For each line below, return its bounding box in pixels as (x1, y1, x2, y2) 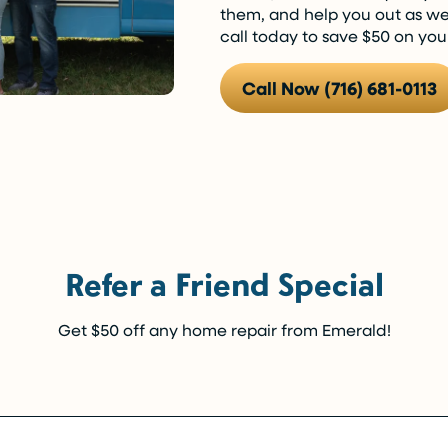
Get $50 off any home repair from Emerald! (57, 319, 391, 340)
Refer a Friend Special (64, 262, 384, 305)
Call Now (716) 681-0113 (242, 76, 437, 100)
